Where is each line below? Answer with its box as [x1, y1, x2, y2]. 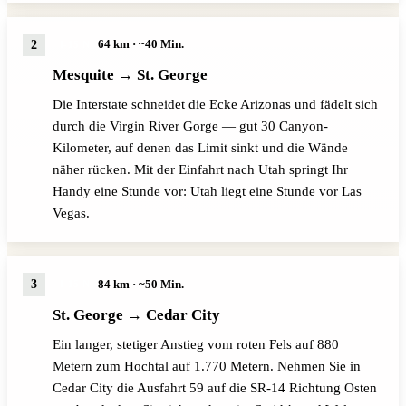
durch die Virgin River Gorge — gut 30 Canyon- [52, 119, 328, 134]
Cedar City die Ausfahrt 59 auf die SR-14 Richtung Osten [52, 380, 377, 395]
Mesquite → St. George [52, 66, 208, 84]
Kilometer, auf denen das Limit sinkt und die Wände [52, 140, 348, 156]
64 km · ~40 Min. [97, 38, 184, 52]
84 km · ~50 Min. [97, 277, 184, 291]
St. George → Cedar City [52, 305, 220, 324]
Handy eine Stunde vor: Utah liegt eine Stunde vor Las [52, 184, 362, 199]
